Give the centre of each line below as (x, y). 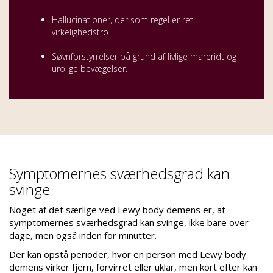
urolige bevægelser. (90, 68)
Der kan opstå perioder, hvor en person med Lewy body (128, 254)
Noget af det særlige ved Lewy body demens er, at (117, 209)
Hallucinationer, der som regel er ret (122, 19)
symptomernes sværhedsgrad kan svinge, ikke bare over (129, 222)
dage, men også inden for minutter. (83, 235)
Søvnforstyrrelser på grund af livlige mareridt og (144, 56)
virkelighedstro (80, 32)
